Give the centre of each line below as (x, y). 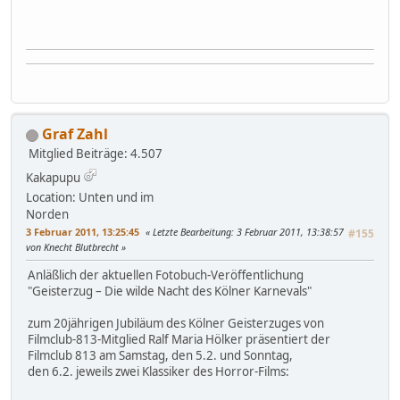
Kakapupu (53, 178)
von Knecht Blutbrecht (74, 247)
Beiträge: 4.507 (119, 154)
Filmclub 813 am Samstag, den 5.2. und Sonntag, (160, 356)
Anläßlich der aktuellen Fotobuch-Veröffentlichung (166, 275)
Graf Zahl (75, 134)
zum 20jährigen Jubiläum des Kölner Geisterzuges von (176, 324)
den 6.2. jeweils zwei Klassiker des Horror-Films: (158, 372)
